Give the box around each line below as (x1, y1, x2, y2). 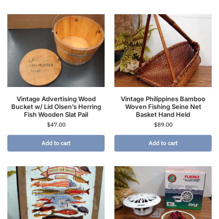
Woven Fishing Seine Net (125, 103, 201, 111)
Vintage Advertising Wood (16, 95, 96, 103)
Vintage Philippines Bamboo (121, 95, 205, 103)
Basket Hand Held (136, 110, 190, 119)
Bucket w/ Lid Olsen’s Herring (11, 103, 101, 111)
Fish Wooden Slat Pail (24, 110, 88, 119)
